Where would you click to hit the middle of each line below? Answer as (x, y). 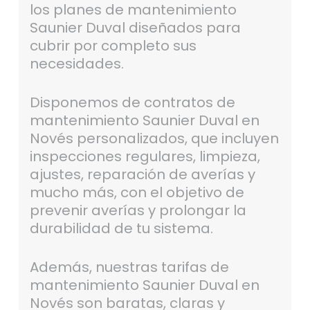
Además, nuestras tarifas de (129, 267)
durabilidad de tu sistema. (121, 229)
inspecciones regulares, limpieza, (145, 157)
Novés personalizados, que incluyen (154, 139)
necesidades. (76, 64)
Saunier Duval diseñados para (135, 28)
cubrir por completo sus (113, 46)
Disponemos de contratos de (132, 103)
